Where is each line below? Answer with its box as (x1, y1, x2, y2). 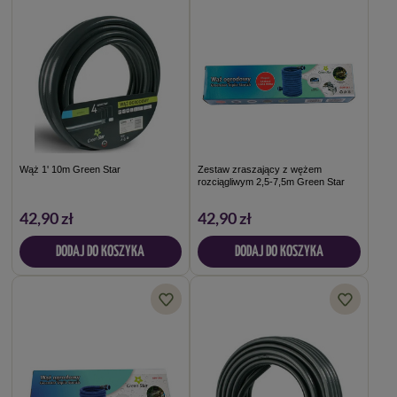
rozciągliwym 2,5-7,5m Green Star (198, 176, 345, 188)
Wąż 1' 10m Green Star (19, 164, 121, 175)
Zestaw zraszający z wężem (198, 164, 322, 175)
